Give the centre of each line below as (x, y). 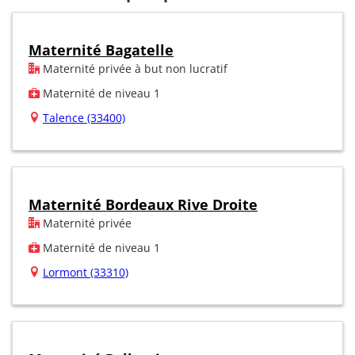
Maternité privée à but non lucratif (134, 68)
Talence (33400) (84, 117)
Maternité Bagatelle (101, 50)
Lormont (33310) (86, 272)
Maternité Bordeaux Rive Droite (143, 204)
